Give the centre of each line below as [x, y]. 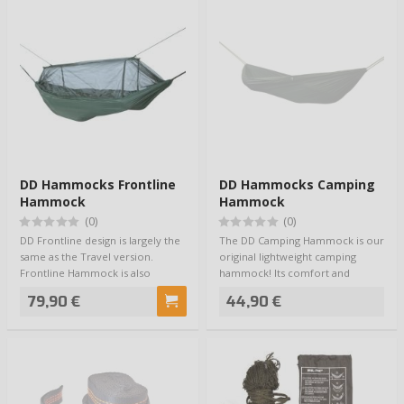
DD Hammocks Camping [297, 185]
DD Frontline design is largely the [100, 240]
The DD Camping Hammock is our [301, 240]
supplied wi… [51, 289]
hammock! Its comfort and [284, 272]
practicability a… [258, 289]
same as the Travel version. [87, 256]
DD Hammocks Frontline [98, 185]
